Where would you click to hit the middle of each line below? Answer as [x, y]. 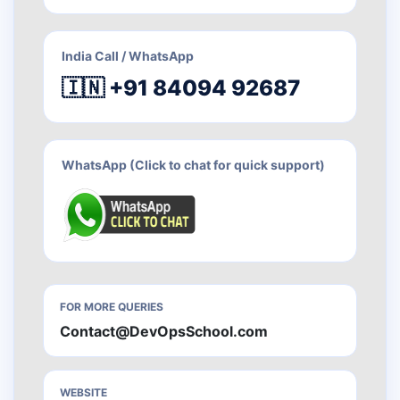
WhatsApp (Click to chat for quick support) [193, 165]
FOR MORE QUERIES [112, 307]
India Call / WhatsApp [128, 56]
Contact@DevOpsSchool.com [164, 332]
